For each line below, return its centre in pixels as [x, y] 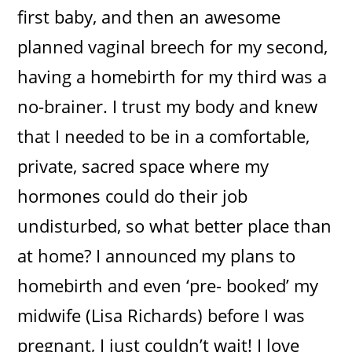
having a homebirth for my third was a [172, 76]
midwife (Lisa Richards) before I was [161, 315]
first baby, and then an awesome [149, 16]
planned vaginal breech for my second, [173, 46]
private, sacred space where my [143, 165]
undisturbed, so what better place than [175, 225]
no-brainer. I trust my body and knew [168, 106]
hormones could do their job [133, 195]
